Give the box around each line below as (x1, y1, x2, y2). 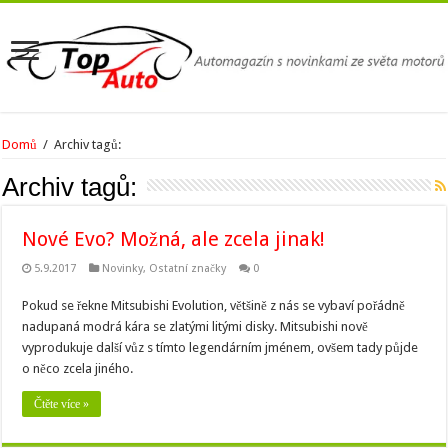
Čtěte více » (34, 396, 90, 411)
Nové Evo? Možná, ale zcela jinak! (22, 226, 326, 251)
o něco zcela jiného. (22, 360, 134, 376)
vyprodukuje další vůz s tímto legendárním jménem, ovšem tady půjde (22, 339, 419, 355)
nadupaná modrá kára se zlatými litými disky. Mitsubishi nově (22, 318, 369, 334)
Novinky (102, 261, 144, 275)
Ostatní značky (149, 261, 227, 275)
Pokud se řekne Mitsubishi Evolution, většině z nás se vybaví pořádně (22, 297, 406, 313)
